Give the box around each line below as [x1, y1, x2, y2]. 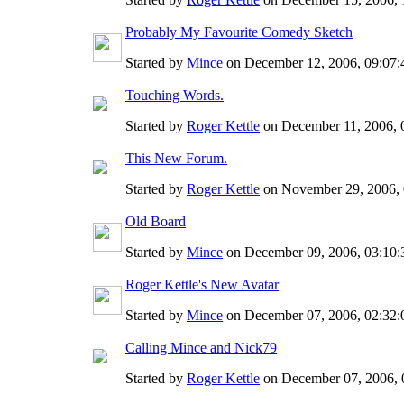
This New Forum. [125, 150, 227, 166]
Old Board [125, 213, 186, 229]
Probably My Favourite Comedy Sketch [125, 23, 353, 40]
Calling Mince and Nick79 [125, 339, 277, 355]
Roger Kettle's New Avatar [125, 276, 279, 292]
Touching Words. [125, 87, 224, 103]
